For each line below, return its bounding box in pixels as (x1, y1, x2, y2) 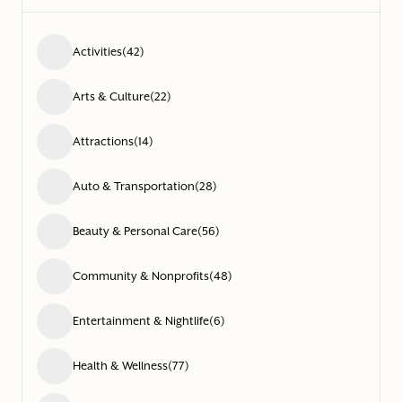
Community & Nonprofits (73, 267, 209, 284)
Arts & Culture (73, 88, 150, 104)
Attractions (73, 133, 134, 149)
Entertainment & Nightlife (73, 312, 209, 328)
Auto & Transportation (73, 178, 195, 194)
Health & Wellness (73, 357, 168, 373)
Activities (73, 43, 122, 59)
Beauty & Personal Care (73, 223, 197, 239)
